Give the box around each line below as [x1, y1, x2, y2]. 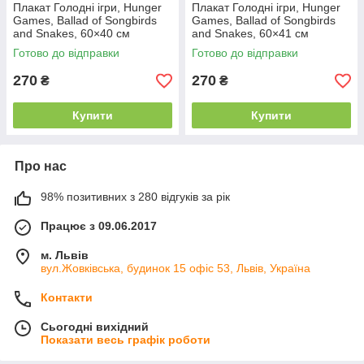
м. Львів [41, 249, 89, 262]
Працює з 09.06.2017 [41, 219, 157, 232]
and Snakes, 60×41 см [192, 27, 309, 40]
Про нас [15, 159, 67, 173]
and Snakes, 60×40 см [13, 27, 130, 40]
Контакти [41, 291, 93, 304]
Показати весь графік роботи [41, 333, 210, 346]
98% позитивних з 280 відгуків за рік [41, 190, 230, 203]
